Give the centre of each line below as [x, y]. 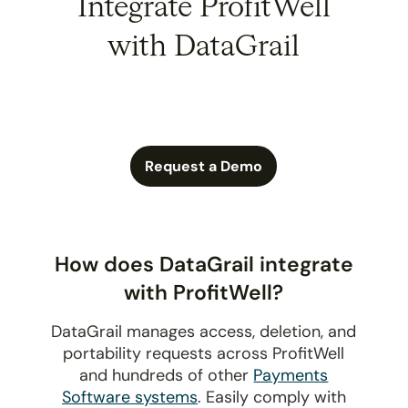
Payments [291, 375]
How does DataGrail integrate [204, 264]
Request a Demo [204, 166]
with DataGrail [204, 47]
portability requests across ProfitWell [204, 353]
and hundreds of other [167, 375]
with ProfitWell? [204, 292]
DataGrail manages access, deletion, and [204, 331]
